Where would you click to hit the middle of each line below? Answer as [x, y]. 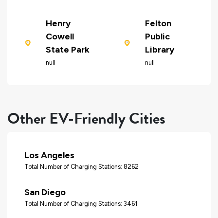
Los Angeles [49, 155]
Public [157, 37]
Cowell [60, 37]
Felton [158, 24]
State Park [67, 50]
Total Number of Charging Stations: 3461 [81, 203]
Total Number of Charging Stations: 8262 [82, 166]
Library [159, 50]
